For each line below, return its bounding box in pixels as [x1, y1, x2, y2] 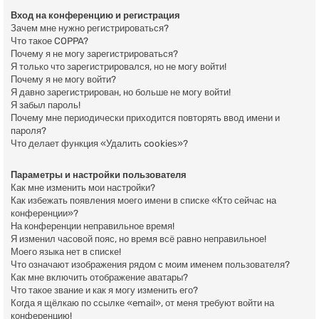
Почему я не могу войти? [11, 73, 116, 85]
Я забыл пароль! [11, 99, 80, 110]
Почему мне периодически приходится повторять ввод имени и [11, 112, 280, 123]
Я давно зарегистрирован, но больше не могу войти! [11, 86, 231, 98]
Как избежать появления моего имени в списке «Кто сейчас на [11, 195, 276, 206]
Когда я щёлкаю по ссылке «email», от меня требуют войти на [11, 298, 274, 309]
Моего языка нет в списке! [11, 246, 121, 258]
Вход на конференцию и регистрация [11, 9, 180, 21]
